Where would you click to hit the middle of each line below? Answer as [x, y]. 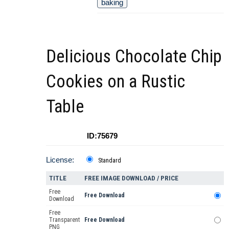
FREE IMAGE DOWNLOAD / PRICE [131, 178]
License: [60, 160]
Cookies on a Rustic [116, 82]
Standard [110, 161]
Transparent [64, 220]
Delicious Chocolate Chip [134, 57]
